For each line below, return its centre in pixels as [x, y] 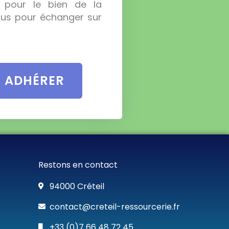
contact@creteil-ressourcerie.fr [115, 207]
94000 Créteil [77, 186]
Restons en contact [78, 165]
